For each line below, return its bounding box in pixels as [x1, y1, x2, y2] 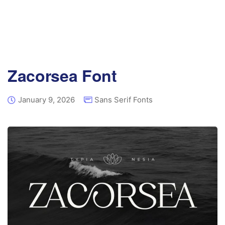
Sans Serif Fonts [94, 95, 153, 104]
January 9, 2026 [18, 95, 75, 104]
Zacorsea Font [8, 64, 117, 87]
